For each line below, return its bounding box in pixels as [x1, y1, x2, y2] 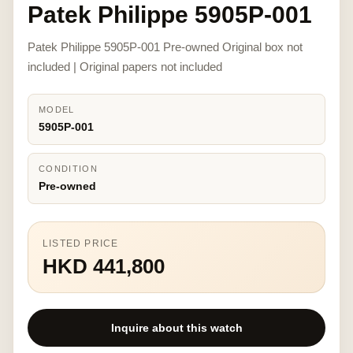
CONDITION [39, 164, 98, 173]
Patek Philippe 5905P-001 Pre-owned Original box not [28, 40, 303, 54]
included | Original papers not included [28, 60, 222, 73]
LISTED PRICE [43, 238, 119, 249]
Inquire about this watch [110, 321, 243, 334]
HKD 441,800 [43, 255, 165, 278]
